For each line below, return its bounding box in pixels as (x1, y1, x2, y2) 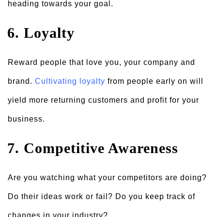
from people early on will (105, 77, 203, 85)
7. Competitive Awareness (7, 140, 178, 156)
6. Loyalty (7, 25, 75, 41)
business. (8, 115, 45, 123)
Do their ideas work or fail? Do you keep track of (8, 192, 195, 201)
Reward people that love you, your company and (8, 58, 195, 66)
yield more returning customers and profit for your (8, 96, 199, 104)
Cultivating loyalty (35, 77, 105, 85)
